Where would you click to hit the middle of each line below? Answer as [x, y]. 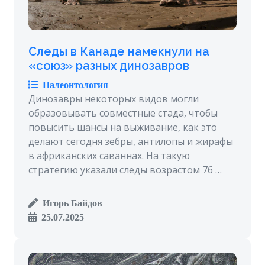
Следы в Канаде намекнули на [119, 51]
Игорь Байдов [70, 203]
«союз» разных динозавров [109, 66]
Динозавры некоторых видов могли [114, 99]
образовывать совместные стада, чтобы [123, 113]
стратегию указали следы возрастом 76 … [125, 170]
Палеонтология [73, 85]
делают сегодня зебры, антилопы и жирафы [131, 141]
